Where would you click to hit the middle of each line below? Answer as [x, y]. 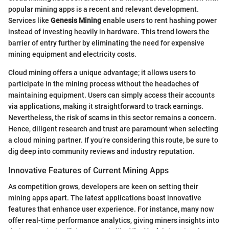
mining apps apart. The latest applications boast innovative [105, 198]
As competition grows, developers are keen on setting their [103, 187]
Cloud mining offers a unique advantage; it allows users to [102, 73]
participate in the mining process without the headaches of [104, 84]
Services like [29, 21]
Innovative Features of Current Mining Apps [88, 171]
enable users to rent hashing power [159, 21]
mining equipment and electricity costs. [72, 54]
